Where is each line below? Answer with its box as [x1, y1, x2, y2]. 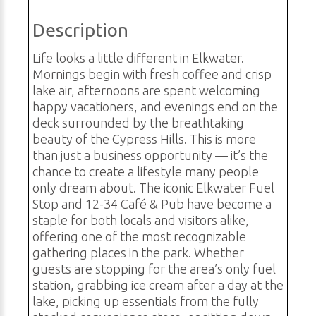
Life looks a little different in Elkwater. [32, 51, 244, 66]
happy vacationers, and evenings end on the [32, 99, 278, 114]
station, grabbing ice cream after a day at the [32, 278, 284, 293]
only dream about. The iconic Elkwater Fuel [32, 181, 274, 195]
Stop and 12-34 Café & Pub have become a [32, 197, 272, 212]
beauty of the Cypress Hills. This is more [32, 132, 256, 147]
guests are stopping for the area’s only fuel [32, 262, 276, 276]
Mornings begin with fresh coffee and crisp [32, 67, 272, 82]
